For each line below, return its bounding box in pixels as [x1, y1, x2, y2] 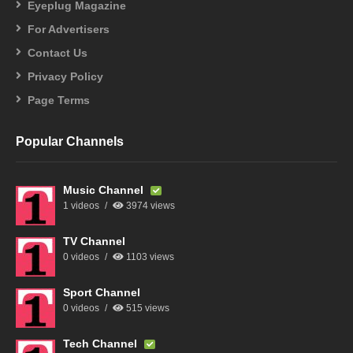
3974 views [124, 199, 175, 211]
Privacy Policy [28, 69, 103, 83]
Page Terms [28, 93, 90, 106]
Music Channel [63, 183, 147, 196]
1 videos [63, 199, 99, 211]
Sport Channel [63, 285, 140, 299]
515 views [124, 302, 169, 314]
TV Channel [63, 234, 125, 247]
